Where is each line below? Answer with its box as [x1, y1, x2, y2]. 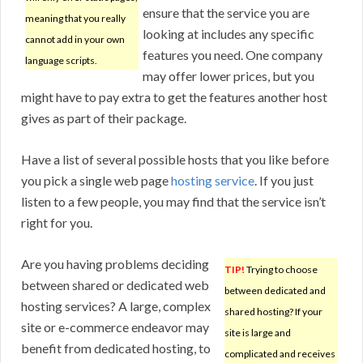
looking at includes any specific [143, 26, 314, 42]
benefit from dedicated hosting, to [21, 340, 211, 357]
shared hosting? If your [224, 305, 322, 318]
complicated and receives [224, 348, 335, 361]
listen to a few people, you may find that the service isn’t [21, 194, 326, 210]
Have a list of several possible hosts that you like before [21, 152, 329, 168]
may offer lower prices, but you [143, 68, 314, 84]
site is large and [224, 327, 291, 340]
